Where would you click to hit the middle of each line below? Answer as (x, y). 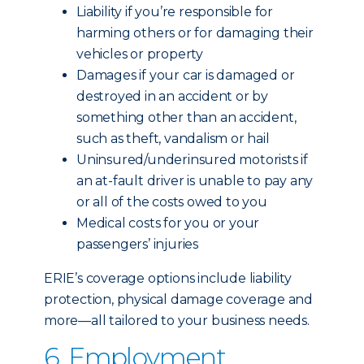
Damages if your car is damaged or (186, 75)
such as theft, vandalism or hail (173, 139)
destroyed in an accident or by (173, 96)
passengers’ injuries (138, 244)
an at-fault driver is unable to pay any (195, 181)
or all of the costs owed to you (172, 202)
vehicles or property (140, 54)
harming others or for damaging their (195, 33)
